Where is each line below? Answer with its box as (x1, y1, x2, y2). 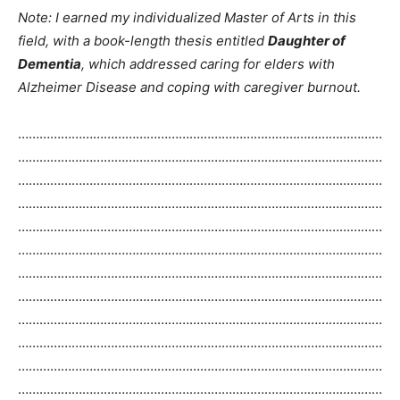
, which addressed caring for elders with (81, 55, 335, 73)
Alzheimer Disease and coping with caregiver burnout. (18, 79, 361, 96)
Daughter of (268, 32, 346, 50)
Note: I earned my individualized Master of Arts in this (18, 9, 356, 27)
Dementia (18, 55, 81, 73)
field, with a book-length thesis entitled (18, 32, 268, 50)
